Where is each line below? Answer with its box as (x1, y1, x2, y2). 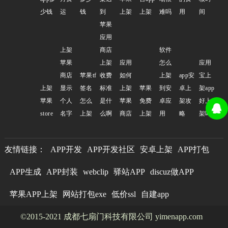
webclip (82, 167, 108, 177)
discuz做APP (150, 167, 194, 177)
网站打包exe (62, 190, 106, 199)
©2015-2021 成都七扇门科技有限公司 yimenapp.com (20, 212, 203, 221)
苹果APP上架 (9, 190, 58, 199)
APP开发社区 (87, 145, 135, 154)
